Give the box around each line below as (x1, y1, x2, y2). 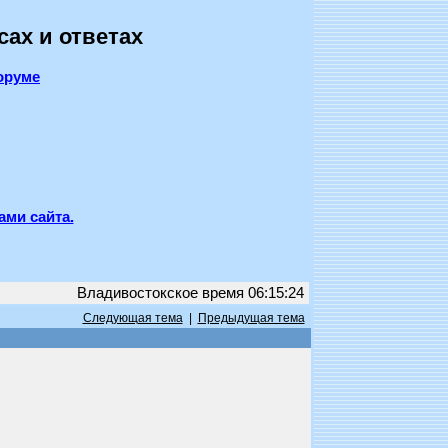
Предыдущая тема (197, 311, 305, 325)
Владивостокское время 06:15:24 (72, 285, 308, 301)
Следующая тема (82, 311, 183, 325)
